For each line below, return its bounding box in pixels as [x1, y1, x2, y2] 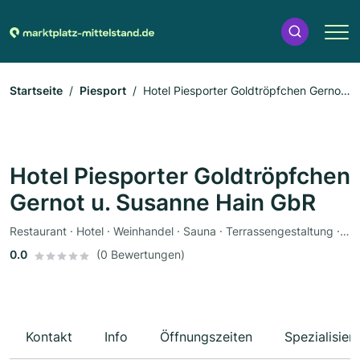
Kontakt [26, 329, 72, 346]
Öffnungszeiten [160, 329, 252, 346]
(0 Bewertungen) [96, 247, 185, 262]
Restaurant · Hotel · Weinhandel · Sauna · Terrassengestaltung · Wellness [340, 224, 350, 239]
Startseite [10, 84, 63, 98]
